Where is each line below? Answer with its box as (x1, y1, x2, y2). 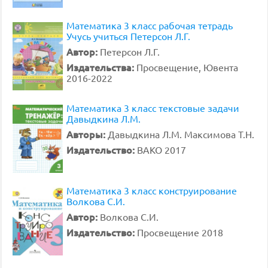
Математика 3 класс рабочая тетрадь (66, 19, 233, 31)
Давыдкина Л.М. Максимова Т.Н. (108, 128, 254, 140)
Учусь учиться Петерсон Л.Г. (66, 30, 190, 42)
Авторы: (66, 127, 108, 141)
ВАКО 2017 (137, 144, 186, 156)
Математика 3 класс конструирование (66, 184, 237, 196)
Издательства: (66, 60, 136, 74)
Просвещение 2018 (137, 226, 223, 238)
